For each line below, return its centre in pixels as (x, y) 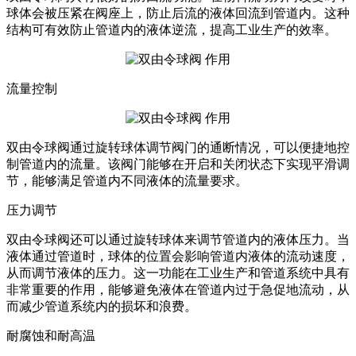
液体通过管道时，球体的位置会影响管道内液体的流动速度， (178, 257)
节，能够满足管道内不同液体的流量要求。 (127, 181)
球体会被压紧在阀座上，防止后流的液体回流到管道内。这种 (178, 14)
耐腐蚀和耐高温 (51, 336)
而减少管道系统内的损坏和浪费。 (102, 307)
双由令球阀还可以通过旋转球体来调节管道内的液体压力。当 (178, 240)
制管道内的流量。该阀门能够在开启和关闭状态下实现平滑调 (178, 164)
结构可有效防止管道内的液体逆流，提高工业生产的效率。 (172, 30)
